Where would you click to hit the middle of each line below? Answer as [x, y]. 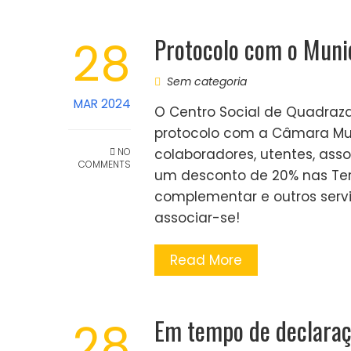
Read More [206, 260]
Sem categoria [207, 81]
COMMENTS [105, 164]
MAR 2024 [102, 104]
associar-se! [197, 218]
